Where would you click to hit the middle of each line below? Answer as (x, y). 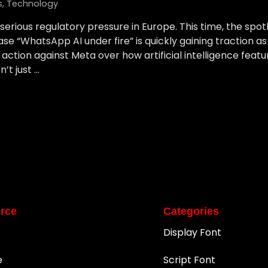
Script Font (190, 260)
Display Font (193, 232)
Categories (191, 211)
